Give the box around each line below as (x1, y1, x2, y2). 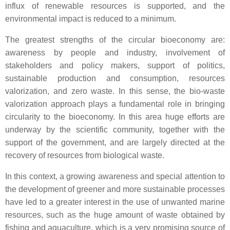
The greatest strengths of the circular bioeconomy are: (5, 35, 225, 44)
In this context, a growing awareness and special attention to (5, 172, 225, 181)
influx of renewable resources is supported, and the (5, 2, 225, 10)
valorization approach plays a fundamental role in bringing (5, 100, 225, 108)
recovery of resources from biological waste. (5, 151, 164, 160)
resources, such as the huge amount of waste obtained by (5, 210, 225, 219)
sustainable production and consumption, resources (5, 74, 225, 83)
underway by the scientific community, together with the (5, 125, 225, 134)
